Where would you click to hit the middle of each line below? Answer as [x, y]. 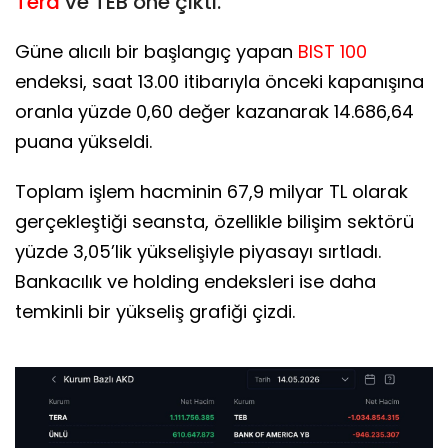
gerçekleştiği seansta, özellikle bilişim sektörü [214, 221]
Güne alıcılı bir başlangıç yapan [156, 51]
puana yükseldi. [83, 141]
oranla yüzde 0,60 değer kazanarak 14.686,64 [214, 111]
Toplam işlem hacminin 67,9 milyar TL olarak [211, 191]
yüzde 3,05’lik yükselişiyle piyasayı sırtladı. [198, 251]
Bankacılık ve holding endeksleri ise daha [195, 281]
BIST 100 [332, 51]
